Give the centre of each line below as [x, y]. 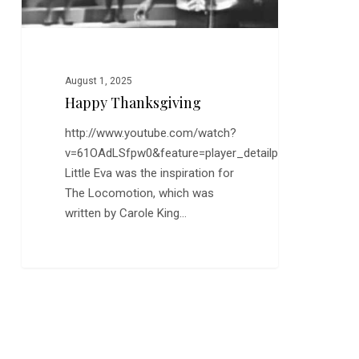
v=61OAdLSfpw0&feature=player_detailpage [182, 153]
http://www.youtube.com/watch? [151, 133]
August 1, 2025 [99, 81]
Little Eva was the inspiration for [150, 173]
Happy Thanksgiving [133, 103]
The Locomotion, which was [140, 194]
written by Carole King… [126, 214]
